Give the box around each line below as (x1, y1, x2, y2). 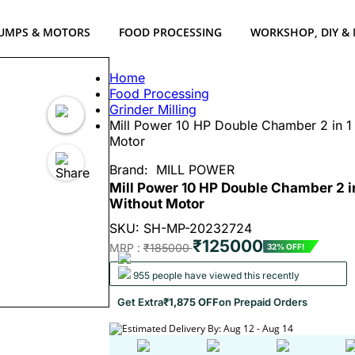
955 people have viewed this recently (130, 269, 300, 282)
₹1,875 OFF (162, 296, 219, 309)
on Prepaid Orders (218, 296, 307, 309)
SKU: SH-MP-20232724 (109, 220, 252, 237)
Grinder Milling (109, 101, 197, 117)
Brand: (109, 162, 156, 177)
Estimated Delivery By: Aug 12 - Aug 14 (121, 322, 293, 336)
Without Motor (109, 196, 204, 212)
